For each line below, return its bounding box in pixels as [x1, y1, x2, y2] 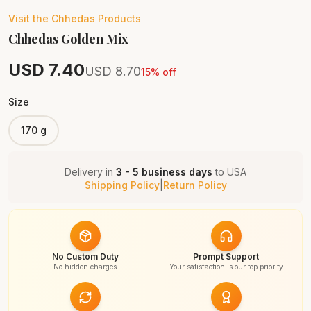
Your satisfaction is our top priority [169, 262, 283, 271]
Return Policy [162, 179, 227, 191]
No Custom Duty [51, 251, 119, 262]
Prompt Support [193, 251, 259, 262]
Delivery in [65, 166, 116, 178]
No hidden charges [53, 262, 117, 271]
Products [95, 12, 141, 24]
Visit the [8, 12, 51, 24]
